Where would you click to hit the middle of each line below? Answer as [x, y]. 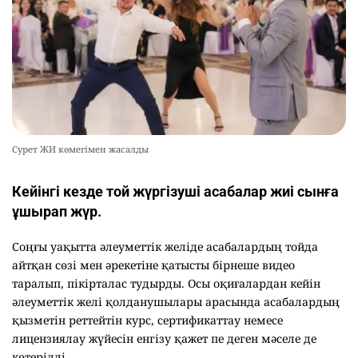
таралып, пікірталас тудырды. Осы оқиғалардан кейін [166, 284]
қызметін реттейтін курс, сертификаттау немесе [147, 320]
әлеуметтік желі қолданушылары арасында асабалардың [176, 302]
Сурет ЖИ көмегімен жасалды [80, 149]
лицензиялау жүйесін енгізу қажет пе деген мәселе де [164, 339]
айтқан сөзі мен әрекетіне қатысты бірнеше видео [153, 265]
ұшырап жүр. [57, 212]
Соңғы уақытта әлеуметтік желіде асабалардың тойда [165, 247]
